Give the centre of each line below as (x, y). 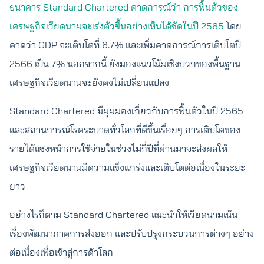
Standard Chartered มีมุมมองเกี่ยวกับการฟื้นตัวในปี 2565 (126, 111)
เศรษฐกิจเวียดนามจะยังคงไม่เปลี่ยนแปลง (89, 82)
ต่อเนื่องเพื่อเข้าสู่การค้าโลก (62, 252)
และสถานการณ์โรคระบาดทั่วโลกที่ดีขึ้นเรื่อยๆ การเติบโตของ (125, 130)
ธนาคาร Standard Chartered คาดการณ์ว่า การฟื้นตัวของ (124, 7)
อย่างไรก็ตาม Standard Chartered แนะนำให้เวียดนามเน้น (123, 214)
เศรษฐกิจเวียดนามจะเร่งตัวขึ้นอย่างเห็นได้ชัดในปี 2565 (117, 26)
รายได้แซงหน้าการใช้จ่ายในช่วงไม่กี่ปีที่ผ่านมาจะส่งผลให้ (118, 148)
